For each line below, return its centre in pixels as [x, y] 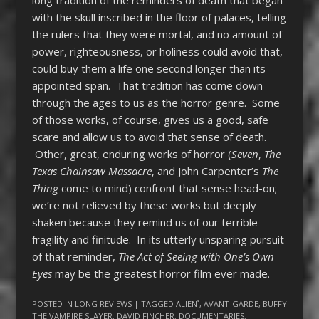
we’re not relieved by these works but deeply [144, 205]
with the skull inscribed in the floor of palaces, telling [159, 17]
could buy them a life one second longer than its [148, 68]
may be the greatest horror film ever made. [161, 273]
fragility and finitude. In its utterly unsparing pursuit [158, 239]
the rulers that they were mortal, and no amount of [157, 34]
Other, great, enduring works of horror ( [131, 153]
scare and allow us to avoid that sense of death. [149, 136]
